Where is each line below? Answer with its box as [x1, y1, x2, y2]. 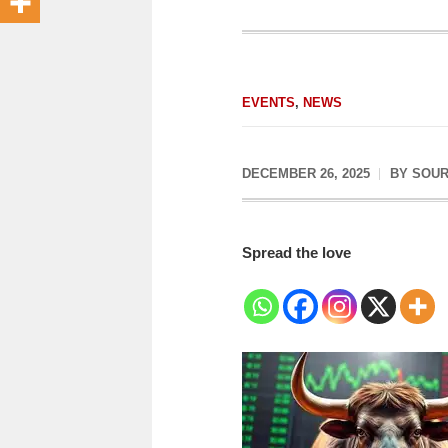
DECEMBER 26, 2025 [242, 166, 370, 181]
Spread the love [242, 243, 351, 261]
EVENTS [242, 95, 295, 110]
